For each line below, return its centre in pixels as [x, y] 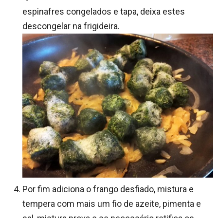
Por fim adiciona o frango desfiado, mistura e [108, 189]
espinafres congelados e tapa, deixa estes [104, 12]
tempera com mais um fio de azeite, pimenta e [112, 204]
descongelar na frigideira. [71, 26]
